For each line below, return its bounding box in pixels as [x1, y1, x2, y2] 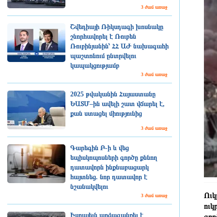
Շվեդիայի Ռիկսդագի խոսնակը [70, 23, 163, 31]
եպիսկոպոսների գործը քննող [70, 154, 157, 161]
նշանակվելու [70, 183, 108, 190]
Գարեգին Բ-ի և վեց [70, 144, 129, 152]
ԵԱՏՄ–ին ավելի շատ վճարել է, [70, 100, 165, 108]
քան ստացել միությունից [70, 110, 142, 117]
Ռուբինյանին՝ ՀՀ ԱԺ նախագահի [70, 43, 169, 50]
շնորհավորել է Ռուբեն [70, 33, 136, 40]
